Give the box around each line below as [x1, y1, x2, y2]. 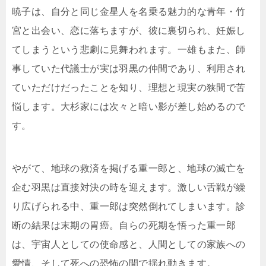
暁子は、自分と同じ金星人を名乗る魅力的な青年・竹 [12, 7, 246, 17]
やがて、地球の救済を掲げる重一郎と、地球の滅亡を [12, 163, 246, 174]
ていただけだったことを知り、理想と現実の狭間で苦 [12, 83, 246, 93]
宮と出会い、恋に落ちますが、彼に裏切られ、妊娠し [12, 26, 246, 36]
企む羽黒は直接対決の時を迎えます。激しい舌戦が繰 [12, 182, 246, 193]
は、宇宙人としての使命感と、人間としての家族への [12, 239, 246, 250]
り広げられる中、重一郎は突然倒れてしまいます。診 [12, 201, 246, 212]
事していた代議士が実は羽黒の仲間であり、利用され [12, 64, 246, 74]
